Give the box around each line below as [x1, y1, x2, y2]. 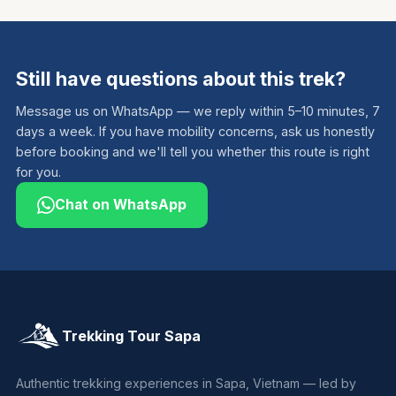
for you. [16, 164, 61, 180]
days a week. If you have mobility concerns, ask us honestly [16, 124, 375, 140]
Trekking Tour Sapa [62, 326, 201, 345]
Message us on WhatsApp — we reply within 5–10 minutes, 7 [16, 103, 380, 119]
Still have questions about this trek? [16, 67, 346, 91]
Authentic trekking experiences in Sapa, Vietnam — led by [16, 376, 356, 392]
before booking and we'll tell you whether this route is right [16, 144, 369, 160]
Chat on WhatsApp [55, 196, 187, 214]
